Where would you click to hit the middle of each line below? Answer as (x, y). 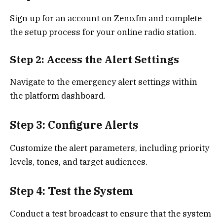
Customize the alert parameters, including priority (110, 148)
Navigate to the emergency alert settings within (104, 82)
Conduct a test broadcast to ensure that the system (110, 214)
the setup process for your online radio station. (103, 32)
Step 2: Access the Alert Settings (94, 60)
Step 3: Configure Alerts (74, 125)
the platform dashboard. (58, 95)
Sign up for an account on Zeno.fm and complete (106, 18)
